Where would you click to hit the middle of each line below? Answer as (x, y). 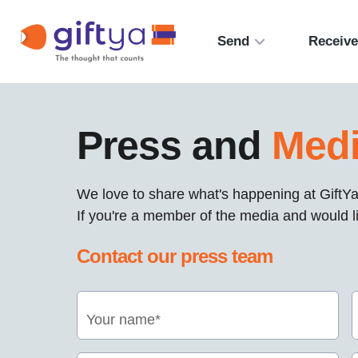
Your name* (123, 319)
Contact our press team (175, 256)
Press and (174, 145)
